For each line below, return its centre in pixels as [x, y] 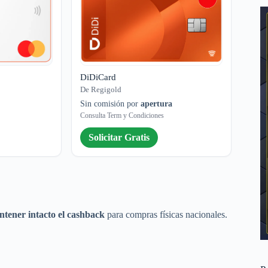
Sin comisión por [111, 104]
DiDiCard [98, 77]
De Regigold [101, 90]
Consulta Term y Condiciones [122, 116]
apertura [157, 104]
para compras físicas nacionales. [167, 215]
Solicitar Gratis [119, 138]
